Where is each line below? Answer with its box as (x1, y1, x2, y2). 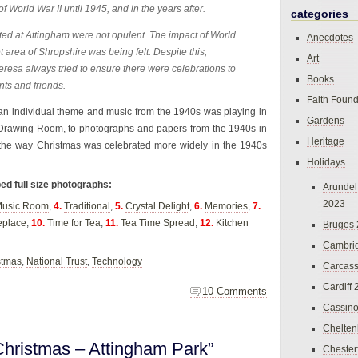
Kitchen (216, 217, 249, 229)
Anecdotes (307, 32, 353, 43)
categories (291, 7, 348, 21)
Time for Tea (47, 217, 101, 229)
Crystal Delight (125, 200, 189, 212)
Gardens (307, 115, 344, 126)
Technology (92, 255, 142, 267)
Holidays (307, 157, 345, 168)
